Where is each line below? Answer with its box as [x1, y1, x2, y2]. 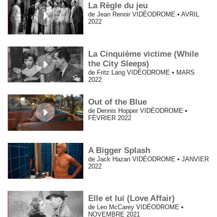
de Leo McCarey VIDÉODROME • [88, 203, 184, 211]
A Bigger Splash [88, 145, 151, 155]
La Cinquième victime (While [88, 49, 199, 59]
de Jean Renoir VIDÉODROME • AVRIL [88, 11, 200, 18]
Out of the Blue [88, 97, 147, 107]
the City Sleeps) [88, 59, 150, 68]
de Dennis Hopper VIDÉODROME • [88, 107, 188, 115]
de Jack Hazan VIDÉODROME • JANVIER [88, 155, 209, 163]
